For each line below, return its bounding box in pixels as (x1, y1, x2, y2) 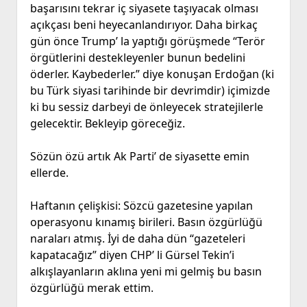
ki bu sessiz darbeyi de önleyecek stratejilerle (29, 99, 263, 115)
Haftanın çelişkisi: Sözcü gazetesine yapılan (29, 198, 253, 214)
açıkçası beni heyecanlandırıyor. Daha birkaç (29, 17, 258, 33)
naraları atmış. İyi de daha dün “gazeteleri (29, 231, 245, 247)
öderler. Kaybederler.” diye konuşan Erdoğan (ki (29, 66, 274, 82)
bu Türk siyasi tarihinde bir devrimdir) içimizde (29, 83, 270, 99)
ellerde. (29, 165, 69, 181)
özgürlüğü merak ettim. (29, 280, 153, 296)
